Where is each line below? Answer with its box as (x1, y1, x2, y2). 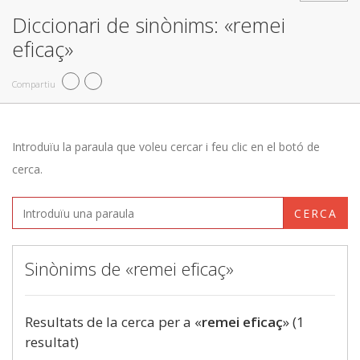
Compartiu (12, 77, 55, 90)
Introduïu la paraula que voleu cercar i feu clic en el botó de (12, 139, 320, 154)
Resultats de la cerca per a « (25, 313, 202, 331)
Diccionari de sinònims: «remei (12, 11, 285, 39)
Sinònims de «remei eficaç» (25, 256, 234, 280)
